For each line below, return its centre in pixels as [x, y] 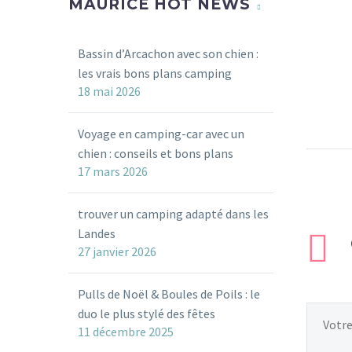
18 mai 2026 [109, 91]
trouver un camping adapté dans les [173, 214]
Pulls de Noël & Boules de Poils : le [169, 294]
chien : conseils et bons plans [156, 153]
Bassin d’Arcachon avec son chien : [168, 53]
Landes [97, 233]
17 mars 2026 [113, 171]
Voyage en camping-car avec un [161, 134]
